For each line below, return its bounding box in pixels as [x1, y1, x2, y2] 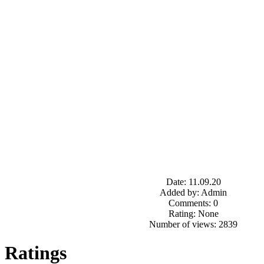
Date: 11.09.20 [166, 176, 221, 187]
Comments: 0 [169, 197, 218, 208]
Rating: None [168, 208, 219, 219]
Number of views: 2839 [149, 219, 237, 229]
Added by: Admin [160, 187, 227, 197]
